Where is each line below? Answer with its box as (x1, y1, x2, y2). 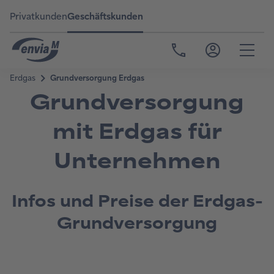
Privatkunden (10, 11, 67, 22)
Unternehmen (53, 150, 221, 173)
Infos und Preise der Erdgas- (11, 193, 263, 210)
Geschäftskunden (67, 11, 143, 22)
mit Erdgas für (52, 120, 222, 144)
